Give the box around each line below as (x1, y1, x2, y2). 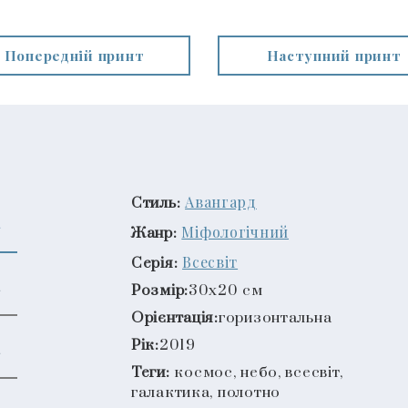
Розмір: (131, 280, 189, 301)
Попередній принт (4, 46, 145, 66)
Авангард (185, 191, 257, 211)
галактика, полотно (131, 382, 280, 403)
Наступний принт (266, 46, 402, 66)
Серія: (131, 253, 178, 273)
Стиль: (131, 193, 181, 213)
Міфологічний (181, 221, 289, 241)
